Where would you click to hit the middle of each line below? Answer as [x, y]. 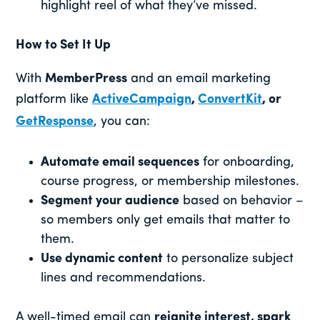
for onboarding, [247, 163]
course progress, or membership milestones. [170, 182]
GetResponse [55, 122]
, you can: [122, 122]
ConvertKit [230, 100]
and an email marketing [199, 79]
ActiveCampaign [142, 100]
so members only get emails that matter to [166, 221]
